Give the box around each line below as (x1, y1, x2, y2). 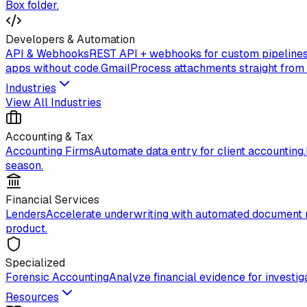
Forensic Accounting (5, 270, 109, 285)
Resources (5, 290, 59, 305)
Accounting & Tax (5, 130, 93, 145)
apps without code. (5, 61, 101, 76)
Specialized (5, 256, 65, 271)
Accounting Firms (5, 144, 94, 159)
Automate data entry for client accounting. (94, 144, 306, 159)
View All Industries (5, 95, 101, 110)
